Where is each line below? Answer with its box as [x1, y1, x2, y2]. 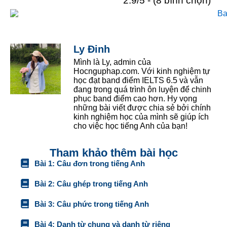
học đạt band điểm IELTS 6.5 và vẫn [73, 76, 203, 85]
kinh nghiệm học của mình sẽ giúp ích [73, 112, 209, 122]
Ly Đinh [73, 44, 110, 55]
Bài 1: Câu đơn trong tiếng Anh [34, 159, 145, 168]
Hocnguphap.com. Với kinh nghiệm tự [73, 67, 210, 76]
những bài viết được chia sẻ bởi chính [73, 103, 211, 112]
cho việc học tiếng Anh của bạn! [73, 122, 187, 131]
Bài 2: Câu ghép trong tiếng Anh [34, 179, 148, 188]
